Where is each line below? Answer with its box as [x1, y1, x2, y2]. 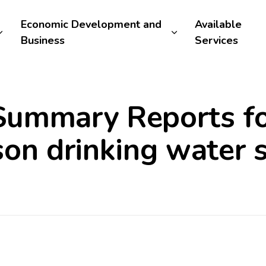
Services [195, 33, 239, 47]
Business [20, 33, 65, 47]
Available [195, 17, 242, 31]
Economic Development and [20, 17, 161, 31]
